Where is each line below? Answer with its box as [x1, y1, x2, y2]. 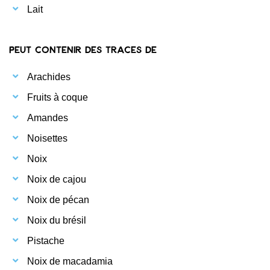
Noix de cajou [27, 174, 86, 184]
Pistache [27, 235, 64, 246]
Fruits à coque [27, 92, 88, 102]
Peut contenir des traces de [9, 43, 157, 55]
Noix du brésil [27, 215, 86, 225]
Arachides [27, 71, 71, 82]
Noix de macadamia [27, 256, 113, 266]
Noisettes [27, 133, 67, 143]
